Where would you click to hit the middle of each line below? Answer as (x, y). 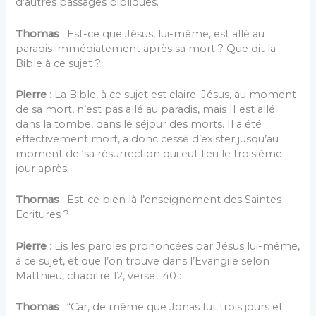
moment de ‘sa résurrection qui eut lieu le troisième (149, 154)
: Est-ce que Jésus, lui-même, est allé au (162, 34)
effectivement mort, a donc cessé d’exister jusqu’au (147, 139)
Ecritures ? (43, 215)
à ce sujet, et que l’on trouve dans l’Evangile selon (143, 261)
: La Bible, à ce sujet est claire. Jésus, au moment (172, 95)
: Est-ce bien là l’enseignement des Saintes (172, 200)
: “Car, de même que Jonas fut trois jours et (171, 307)
